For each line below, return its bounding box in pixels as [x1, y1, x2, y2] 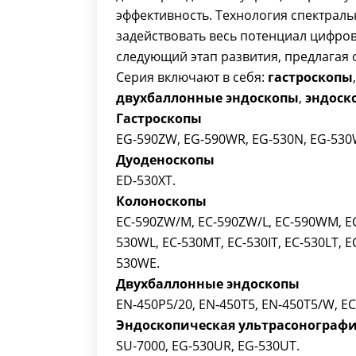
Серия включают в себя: [116, 68, 268, 86]
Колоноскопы [116, 192, 207, 210]
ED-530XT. [116, 172, 176, 189]
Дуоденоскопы [116, 151, 215, 168]
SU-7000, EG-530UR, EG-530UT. [116, 337, 300, 354]
